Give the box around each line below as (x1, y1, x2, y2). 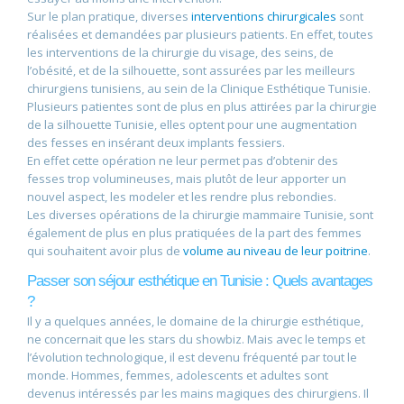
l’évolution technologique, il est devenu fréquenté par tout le (27, 348, 357, 365)
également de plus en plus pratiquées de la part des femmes (27, 224, 362, 241)
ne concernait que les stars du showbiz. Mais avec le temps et (27, 330, 365, 347)
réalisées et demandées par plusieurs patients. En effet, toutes (27, 25, 373, 42)
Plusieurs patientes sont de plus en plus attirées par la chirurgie (27, 97, 377, 115)
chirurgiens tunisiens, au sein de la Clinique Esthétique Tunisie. (27, 79, 371, 96)
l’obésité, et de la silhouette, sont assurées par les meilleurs (27, 61, 355, 78)
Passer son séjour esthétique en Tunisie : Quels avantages (27, 271, 372, 289)
